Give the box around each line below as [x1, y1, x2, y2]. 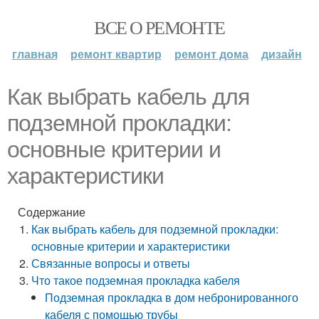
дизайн [261, 46, 302, 62]
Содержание [18, 204, 85, 220]
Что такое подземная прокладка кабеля [31, 272, 241, 288]
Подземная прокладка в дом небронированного [45, 289, 299, 305]
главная [11, 46, 58, 62]
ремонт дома [174, 46, 249, 62]
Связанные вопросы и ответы [31, 255, 191, 271]
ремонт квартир [70, 46, 162, 62]
